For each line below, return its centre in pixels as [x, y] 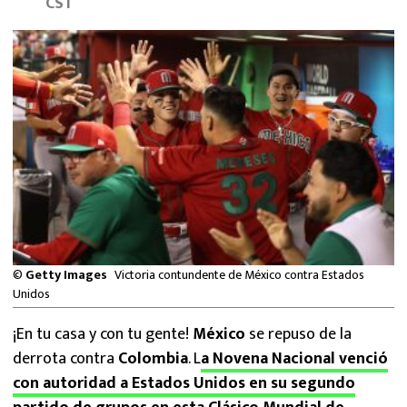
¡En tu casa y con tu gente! [103, 334]
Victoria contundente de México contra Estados [239, 275]
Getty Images [66, 275]
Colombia [153, 359]
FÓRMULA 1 [51, 101]
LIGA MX [43, 200]
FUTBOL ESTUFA [67, 58]
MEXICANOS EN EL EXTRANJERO [116, 14]
